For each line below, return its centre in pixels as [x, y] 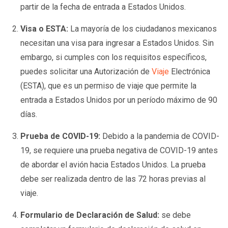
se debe [175, 215]
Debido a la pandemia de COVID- [160, 136]
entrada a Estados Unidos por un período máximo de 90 [119, 100]
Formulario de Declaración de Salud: [90, 215]
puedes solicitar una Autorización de [86, 71]
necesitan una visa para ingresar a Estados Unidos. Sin [117, 43]
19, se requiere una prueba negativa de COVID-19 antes [119, 150]
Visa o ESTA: [45, 28]
